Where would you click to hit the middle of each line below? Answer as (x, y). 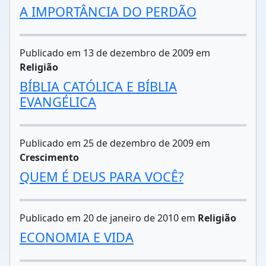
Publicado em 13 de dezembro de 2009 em (115, 53)
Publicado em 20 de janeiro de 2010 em (109, 218)
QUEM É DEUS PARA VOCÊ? (102, 177)
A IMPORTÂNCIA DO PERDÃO (108, 12)
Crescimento (49, 157)
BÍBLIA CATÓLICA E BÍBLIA (98, 86)
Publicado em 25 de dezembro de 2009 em (115, 143)
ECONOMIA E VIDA (77, 237)
